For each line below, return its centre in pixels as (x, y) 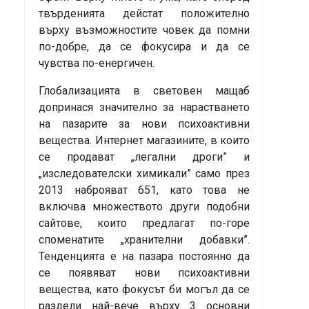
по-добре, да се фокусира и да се (144, 47)
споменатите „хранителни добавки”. (144, 240)
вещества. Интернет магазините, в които (144, 141)
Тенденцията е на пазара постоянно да (144, 257)
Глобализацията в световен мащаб (144, 91)
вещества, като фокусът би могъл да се (144, 290)
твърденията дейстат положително (144, 14)
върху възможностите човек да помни (144, 30)
